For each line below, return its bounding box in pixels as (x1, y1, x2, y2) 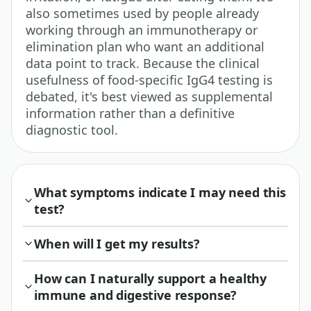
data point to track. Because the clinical (26, 54, 260, 72)
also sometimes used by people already (26, 4, 259, 22)
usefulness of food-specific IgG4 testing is (26, 71, 273, 88)
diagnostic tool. (26, 121, 118, 138)
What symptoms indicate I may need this (34, 183, 286, 201)
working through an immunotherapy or (26, 21, 258, 38)
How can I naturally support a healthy (34, 269, 267, 287)
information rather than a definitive (26, 104, 235, 121)
